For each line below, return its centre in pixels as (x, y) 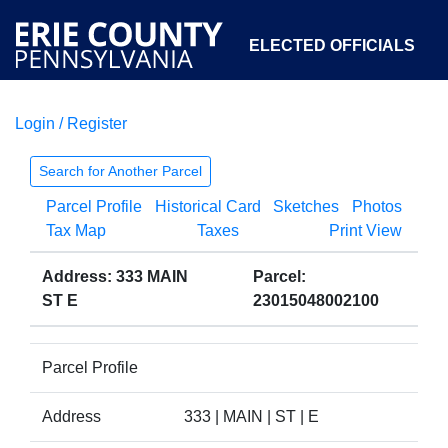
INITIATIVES (369, 137)
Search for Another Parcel (120, 171)
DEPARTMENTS (229, 137)
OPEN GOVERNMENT (250, 229)
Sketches (306, 206)
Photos (376, 206)
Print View (365, 230)
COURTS (100, 137)
